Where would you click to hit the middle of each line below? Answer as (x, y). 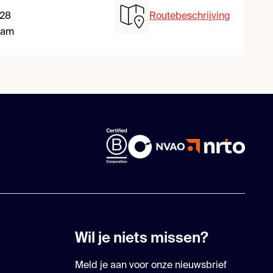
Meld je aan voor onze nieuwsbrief (151, 266)
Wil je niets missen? (142, 239)
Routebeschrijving (190, 17)
